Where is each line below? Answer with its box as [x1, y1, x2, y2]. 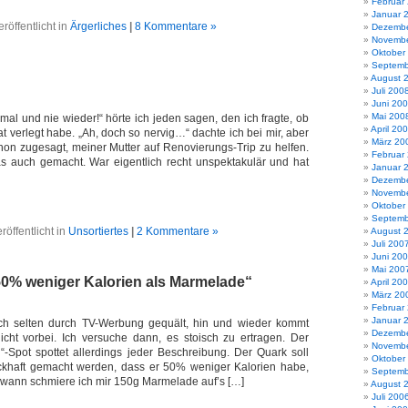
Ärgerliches [69, 20, 127, 33]
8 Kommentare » [134, 20, 217, 33]
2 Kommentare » [136, 225, 219, 238]
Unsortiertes [67, 225, 128, 238]
